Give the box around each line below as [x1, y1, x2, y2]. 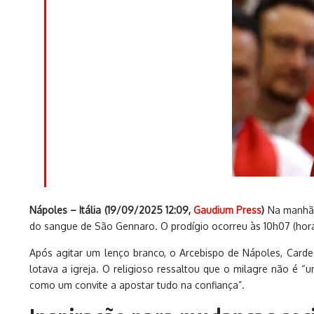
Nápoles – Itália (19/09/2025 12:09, [29, 204, 194, 216]
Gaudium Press [193, 204, 262, 216]
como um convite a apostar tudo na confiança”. [29, 279, 245, 291]
